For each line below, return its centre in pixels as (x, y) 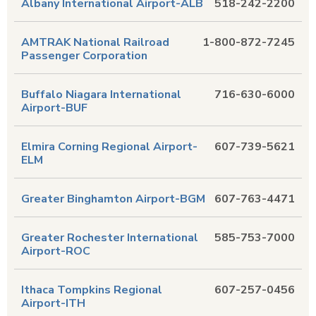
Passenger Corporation (84, 56)
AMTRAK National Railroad (95, 42)
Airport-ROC (56, 251)
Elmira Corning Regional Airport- (109, 147)
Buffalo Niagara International (101, 95)
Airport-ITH (53, 303)
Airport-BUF (54, 108)
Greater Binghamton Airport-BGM (113, 199)
